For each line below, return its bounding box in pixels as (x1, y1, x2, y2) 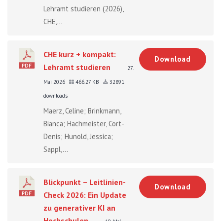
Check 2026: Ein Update (43, 189, 126, 200)
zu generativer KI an (43, 202, 115, 213)
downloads (43, 92, 68, 99)
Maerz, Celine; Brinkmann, (43, 106, 121, 115)
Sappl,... (43, 144, 68, 154)
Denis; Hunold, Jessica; (43, 131, 113, 141)
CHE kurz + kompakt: (43, 49, 116, 59)
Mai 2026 (43, 78, 67, 85)
